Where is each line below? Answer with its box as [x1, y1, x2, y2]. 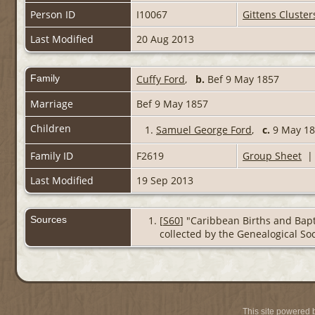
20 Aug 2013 [136, 32, 197, 46]
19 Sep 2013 [136, 174, 196, 188]
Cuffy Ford [136, 72, 185, 86]
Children [30, 122, 74, 136]
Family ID [30, 149, 73, 163]
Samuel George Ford [156, 123, 252, 137]
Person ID [30, 8, 75, 22]
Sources [30, 214, 70, 226]
